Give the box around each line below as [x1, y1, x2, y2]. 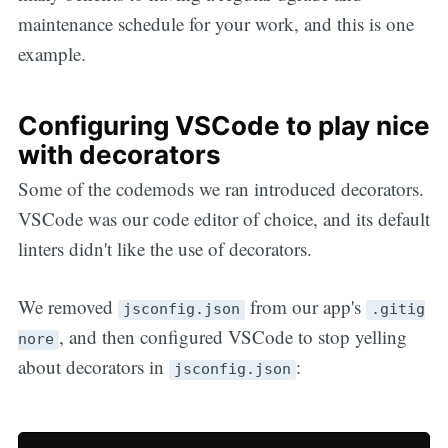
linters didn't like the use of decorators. [17, 235, 312, 261]
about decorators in [17, 354, 169, 380]
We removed [17, 294, 118, 320]
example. [17, 41, 86, 67]
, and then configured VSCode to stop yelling [58, 324, 407, 350]
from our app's [244, 294, 366, 320]
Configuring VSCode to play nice [17, 109, 430, 141]
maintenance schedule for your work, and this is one [17, 11, 414, 37]
